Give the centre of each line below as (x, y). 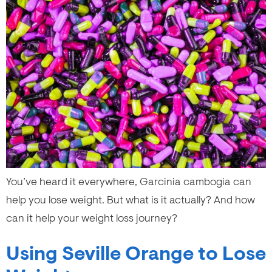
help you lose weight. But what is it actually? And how (131, 199)
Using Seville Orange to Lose (136, 253)
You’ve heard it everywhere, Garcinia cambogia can (129, 181)
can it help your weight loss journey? (92, 218)
